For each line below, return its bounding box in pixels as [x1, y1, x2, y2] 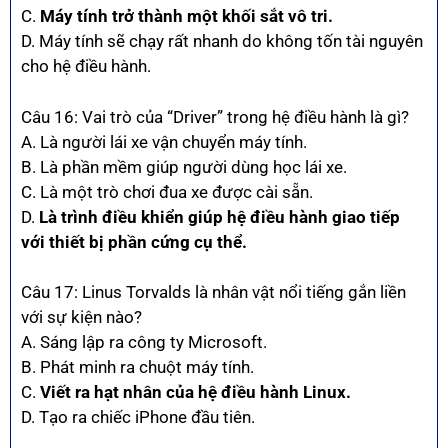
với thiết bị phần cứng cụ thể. [21, 231, 247, 252]
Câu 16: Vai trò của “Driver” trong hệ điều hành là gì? [21, 106, 409, 127]
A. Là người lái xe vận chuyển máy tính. [21, 131, 307, 152]
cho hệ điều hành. [21, 56, 151, 77]
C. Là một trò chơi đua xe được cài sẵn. [21, 181, 313, 202]
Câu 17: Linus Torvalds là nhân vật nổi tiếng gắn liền [21, 282, 406, 303]
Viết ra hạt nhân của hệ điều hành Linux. [40, 382, 351, 403]
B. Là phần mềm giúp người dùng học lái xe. [21, 156, 347, 177]
